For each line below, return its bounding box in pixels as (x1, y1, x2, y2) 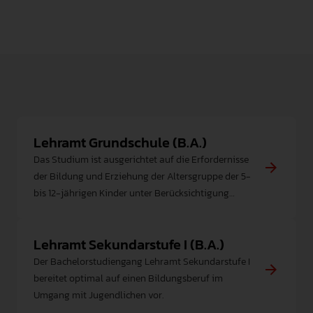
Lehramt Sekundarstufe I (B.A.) (34, 233, 224, 255)
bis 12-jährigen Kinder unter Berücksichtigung (34, 185, 229, 201)
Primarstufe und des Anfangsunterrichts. (34, 219, 207, 234)
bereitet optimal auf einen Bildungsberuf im (34, 270, 223, 286)
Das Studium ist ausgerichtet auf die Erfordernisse (34, 152, 249, 167)
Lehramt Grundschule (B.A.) (34, 131, 207, 153)
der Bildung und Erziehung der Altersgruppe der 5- (34, 168, 251, 184)
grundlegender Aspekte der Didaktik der (34, 202, 205, 217)
